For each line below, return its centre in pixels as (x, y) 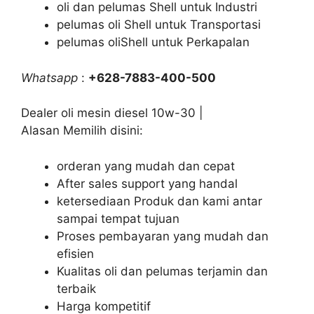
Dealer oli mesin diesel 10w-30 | (112, 113)
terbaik (76, 288)
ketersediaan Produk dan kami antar (159, 201)
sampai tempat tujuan (118, 218)
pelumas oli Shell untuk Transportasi (159, 25)
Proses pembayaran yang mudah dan (163, 236)
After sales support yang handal (147, 183)
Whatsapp (49, 77)
